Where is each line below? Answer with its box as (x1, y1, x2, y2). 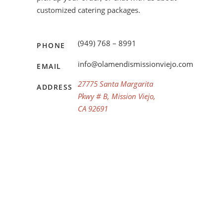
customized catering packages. (37, 4, 140, 15)
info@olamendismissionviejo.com (77, 58, 193, 69)
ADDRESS (37, 82, 73, 92)
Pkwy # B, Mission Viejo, (77, 91, 156, 101)
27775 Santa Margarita (77, 78, 153, 89)
